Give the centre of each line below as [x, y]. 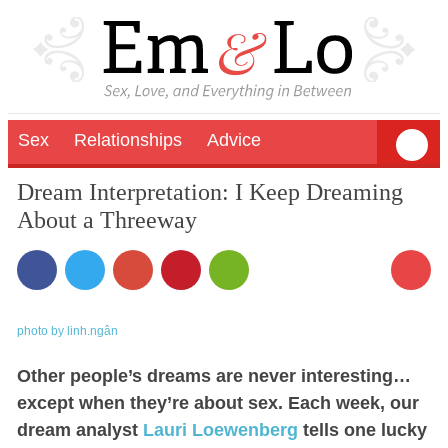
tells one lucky [362, 429]
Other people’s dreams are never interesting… [213, 375]
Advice [234, 139]
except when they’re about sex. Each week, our [217, 402]
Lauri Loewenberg [220, 429]
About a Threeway [106, 219]
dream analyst [79, 429]
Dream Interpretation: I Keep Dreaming [209, 191]
